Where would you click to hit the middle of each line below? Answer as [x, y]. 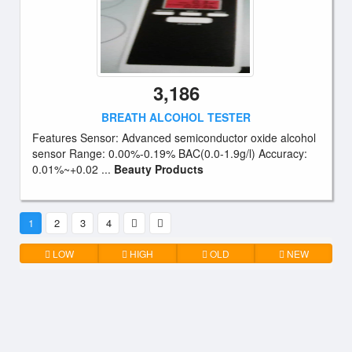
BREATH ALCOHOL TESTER [176, 117]
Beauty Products [159, 169]
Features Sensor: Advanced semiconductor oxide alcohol [174, 137]
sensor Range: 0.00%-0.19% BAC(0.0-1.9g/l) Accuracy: [170, 153]
